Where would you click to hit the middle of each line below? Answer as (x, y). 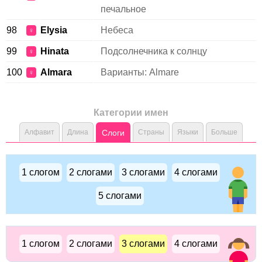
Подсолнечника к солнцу (154, 51)
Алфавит (39, 132)
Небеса (117, 30)
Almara (56, 72)
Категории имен (131, 113)
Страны (151, 132)
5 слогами (120, 196)
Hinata (55, 51)
